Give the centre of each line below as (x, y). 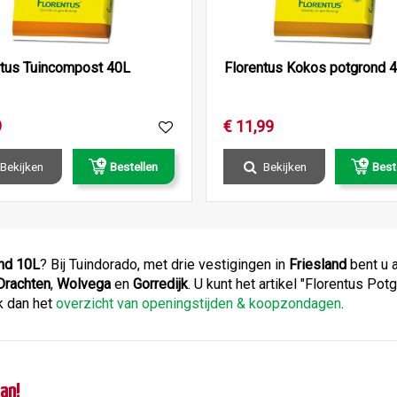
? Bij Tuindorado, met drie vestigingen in (164, 264)
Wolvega (84, 284)
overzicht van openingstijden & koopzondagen (198, 303)
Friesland (318, 264)
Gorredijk (160, 284)
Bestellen (134, 166)
